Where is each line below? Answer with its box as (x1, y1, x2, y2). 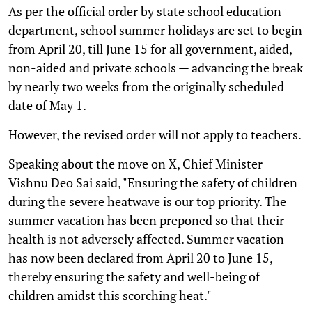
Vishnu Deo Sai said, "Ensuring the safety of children (8, 173, 297, 191)
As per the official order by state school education (8, 2, 281, 19)
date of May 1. (8, 96, 86, 114)
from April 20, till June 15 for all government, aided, (8, 40, 292, 57)
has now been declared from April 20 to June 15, (8, 249, 272, 266)
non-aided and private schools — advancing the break (8, 58, 303, 76)
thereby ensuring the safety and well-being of (8, 267, 260, 285)
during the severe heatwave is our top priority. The (8, 192, 286, 210)
